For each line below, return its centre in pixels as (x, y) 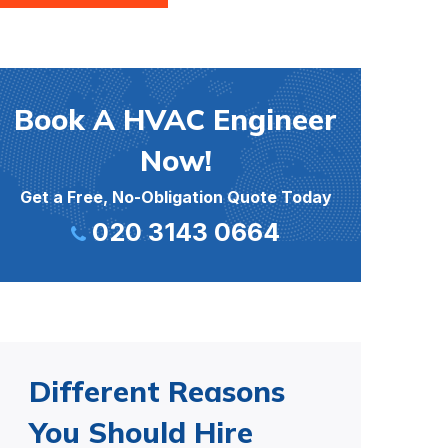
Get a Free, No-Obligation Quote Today (175, 197)
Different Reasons (157, 391)
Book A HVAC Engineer (176, 119)
